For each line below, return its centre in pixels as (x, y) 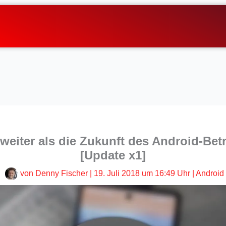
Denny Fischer (62, 173)
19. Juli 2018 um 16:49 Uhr (142, 173)
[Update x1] (113, 155)
